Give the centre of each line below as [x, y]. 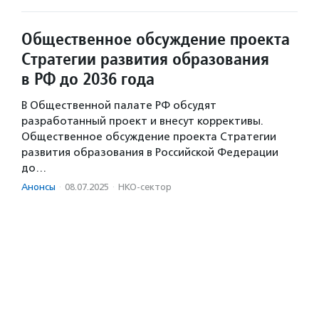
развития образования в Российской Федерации [150, 152]
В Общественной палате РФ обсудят [119, 105]
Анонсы [38, 187]
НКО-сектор [145, 187]
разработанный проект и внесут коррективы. [142, 121]
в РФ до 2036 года [88, 79]
